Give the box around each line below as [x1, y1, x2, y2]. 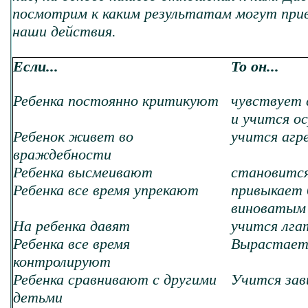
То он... [231, 58, 279, 75]
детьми [13, 289, 63, 306]
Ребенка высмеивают [13, 164, 153, 181]
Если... [13, 58, 58, 75]
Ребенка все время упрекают [13, 181, 199, 199]
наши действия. [12, 23, 116, 40]
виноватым [231, 199, 306, 217]
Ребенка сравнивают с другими [13, 271, 217, 288]
